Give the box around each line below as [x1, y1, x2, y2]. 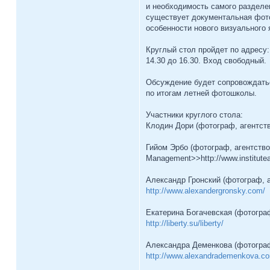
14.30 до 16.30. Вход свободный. [146, 56, 266, 65]
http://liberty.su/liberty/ [146, 219, 224, 228]
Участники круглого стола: [146, 110, 243, 119]
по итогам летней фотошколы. [146, 89, 257, 98]
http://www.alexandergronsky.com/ [146, 186, 265, 195]
